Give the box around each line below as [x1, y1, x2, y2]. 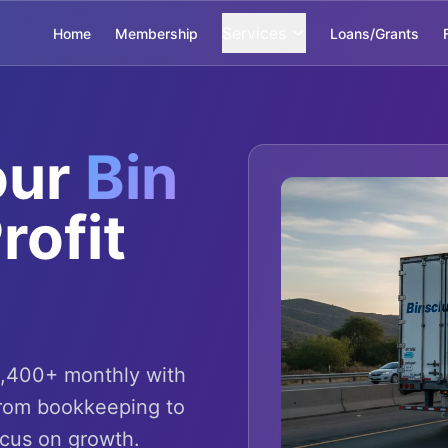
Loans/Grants [330, 25, 419, 42]
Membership [115, 25, 198, 42]
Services [222, 23, 286, 43]
